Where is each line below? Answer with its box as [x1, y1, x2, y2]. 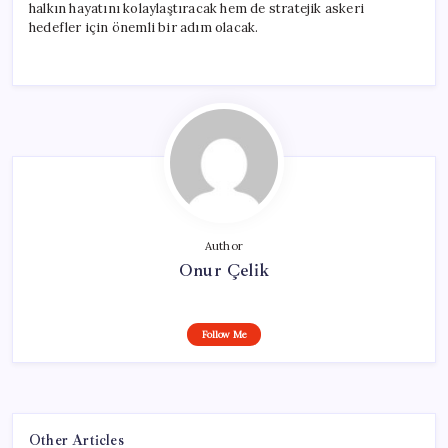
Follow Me [201, 327, 247, 341]
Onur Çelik [179, 258, 269, 281]
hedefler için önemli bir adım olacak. [29, 18, 259, 36]
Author [204, 238, 244, 253]
